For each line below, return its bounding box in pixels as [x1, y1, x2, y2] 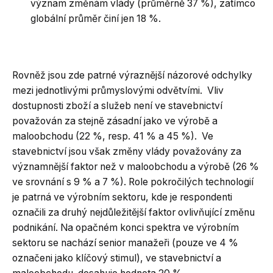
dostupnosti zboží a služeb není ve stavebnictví [12, 99, 222, 112]
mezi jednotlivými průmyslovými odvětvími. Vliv [12, 84, 224, 96]
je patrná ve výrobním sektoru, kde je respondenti [12, 191, 232, 203]
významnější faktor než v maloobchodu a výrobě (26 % [12, 160, 259, 172]
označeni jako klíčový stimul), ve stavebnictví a [12, 252, 221, 264]
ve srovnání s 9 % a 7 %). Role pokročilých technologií [12, 175, 253, 188]
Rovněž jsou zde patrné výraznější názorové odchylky [12, 69, 252, 81]
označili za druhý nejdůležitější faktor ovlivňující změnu [12, 206, 255, 218]
